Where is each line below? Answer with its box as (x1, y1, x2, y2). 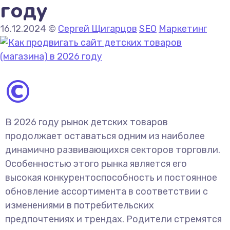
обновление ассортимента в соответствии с (5, 186, 208, 197)
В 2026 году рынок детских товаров (5, 117, 168, 128)
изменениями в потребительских (5, 200, 154, 211)
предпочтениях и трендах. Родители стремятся (5, 214, 222, 225)
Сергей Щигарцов (58, 23, 137, 34)
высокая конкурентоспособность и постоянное (5, 172, 217, 183)
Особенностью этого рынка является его (5, 158, 187, 169)
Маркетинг (159, 23, 207, 34)
